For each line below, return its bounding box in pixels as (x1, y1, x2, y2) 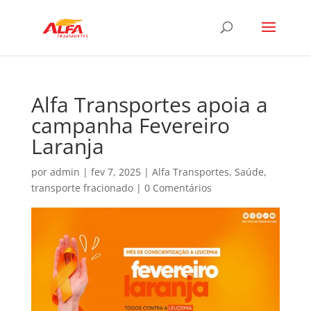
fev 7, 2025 (90, 165, 141, 178)
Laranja (31, 132, 104, 160)
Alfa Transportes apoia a (31, 90, 268, 119)
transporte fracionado (31, 181, 133, 194)
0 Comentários (144, 181, 212, 194)
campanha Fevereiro (31, 111, 230, 140)
